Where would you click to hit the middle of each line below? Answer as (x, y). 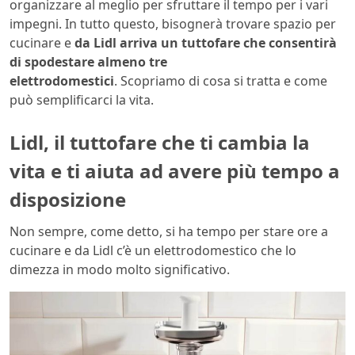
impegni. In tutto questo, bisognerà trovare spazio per (173, 23)
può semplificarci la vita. (82, 99)
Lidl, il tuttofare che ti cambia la (160, 142)
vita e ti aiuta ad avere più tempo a (175, 170)
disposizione (68, 199)
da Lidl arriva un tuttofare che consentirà (204, 42)
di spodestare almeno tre (88, 61)
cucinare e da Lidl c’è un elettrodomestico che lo (153, 250)
